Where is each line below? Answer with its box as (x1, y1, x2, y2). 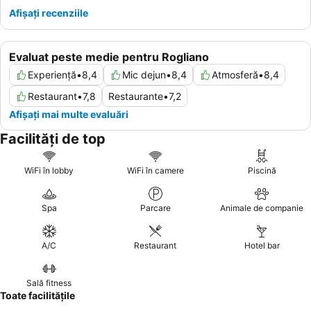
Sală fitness (26, 278, 72, 288)
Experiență (28, 69, 76, 81)
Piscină (247, 165, 276, 176)
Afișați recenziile (9, 7, 88, 19)
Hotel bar (244, 240, 280, 251)
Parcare (140, 203, 171, 213)
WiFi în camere (126, 165, 184, 176)
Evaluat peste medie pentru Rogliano (9, 50, 209, 64)
